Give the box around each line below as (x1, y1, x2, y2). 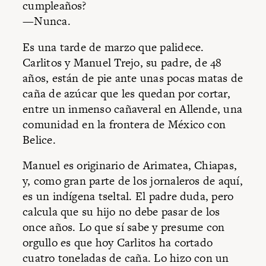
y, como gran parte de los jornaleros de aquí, (23, 173, 243, 189)
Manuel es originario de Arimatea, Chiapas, (23, 157, 237, 174)
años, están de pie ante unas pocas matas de (23, 69, 243, 86)
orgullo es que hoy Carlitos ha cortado (23, 235, 213, 251)
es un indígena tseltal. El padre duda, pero (23, 188, 234, 205)
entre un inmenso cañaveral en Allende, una (23, 100, 243, 117)
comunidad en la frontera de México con (23, 116, 226, 132)
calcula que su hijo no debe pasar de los (23, 204, 220, 220)
